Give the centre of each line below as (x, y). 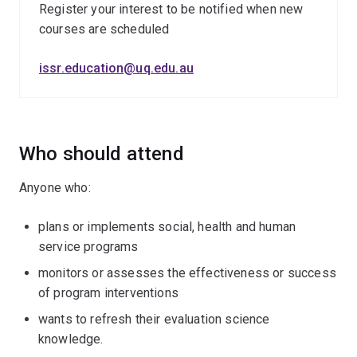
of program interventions (108, 293)
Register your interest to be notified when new (171, 9)
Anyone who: (55, 188)
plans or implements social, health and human (167, 227)
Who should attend (102, 154)
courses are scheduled (104, 29)
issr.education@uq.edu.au (116, 68)
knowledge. (71, 339)
